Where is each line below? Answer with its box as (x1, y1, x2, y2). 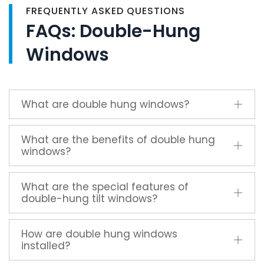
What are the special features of (21, 180, 189, 194)
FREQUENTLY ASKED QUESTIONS (26, 4, 185, 18)
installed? (21, 239, 70, 253)
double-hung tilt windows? (21, 192, 157, 206)
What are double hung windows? (21, 97, 189, 112)
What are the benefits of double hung (21, 133, 215, 147)
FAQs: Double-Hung (26, 19, 200, 44)
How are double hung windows (21, 227, 177, 242)
